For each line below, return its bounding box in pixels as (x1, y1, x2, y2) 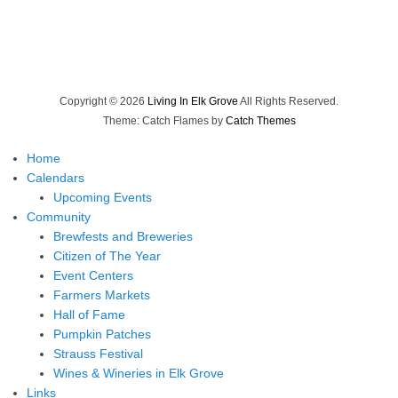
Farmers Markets (53, 288, 150, 303)
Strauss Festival (53, 346, 143, 362)
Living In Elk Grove (147, 95, 238, 108)
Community (27, 210, 91, 225)
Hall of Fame (53, 307, 125, 322)
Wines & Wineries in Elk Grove (53, 366, 224, 381)
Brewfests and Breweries (53, 229, 193, 244)
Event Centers (53, 268, 133, 283)
